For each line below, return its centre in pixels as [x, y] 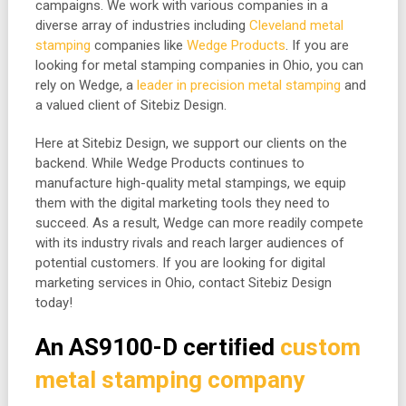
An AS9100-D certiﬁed [157, 347]
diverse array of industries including [142, 25]
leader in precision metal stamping [238, 85]
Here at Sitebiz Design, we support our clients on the [191, 143]
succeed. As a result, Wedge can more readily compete [199, 223]
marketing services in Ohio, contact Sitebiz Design [183, 283]
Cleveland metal [296, 25]
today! [53, 303]
